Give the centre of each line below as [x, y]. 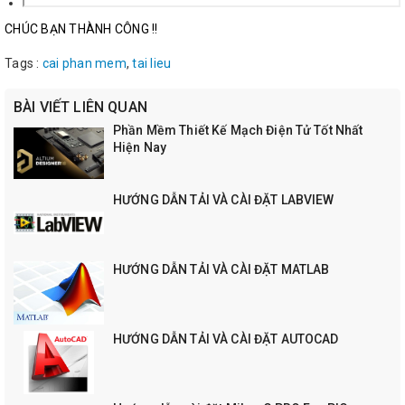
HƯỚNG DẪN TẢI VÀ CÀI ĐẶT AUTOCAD [226, 339]
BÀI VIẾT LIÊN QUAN [80, 107]
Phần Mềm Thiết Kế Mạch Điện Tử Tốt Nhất [238, 130]
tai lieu [152, 63]
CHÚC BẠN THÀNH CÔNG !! [81, 28]
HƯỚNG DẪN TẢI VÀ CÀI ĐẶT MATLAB [221, 269]
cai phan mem [84, 63]
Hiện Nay [140, 147]
